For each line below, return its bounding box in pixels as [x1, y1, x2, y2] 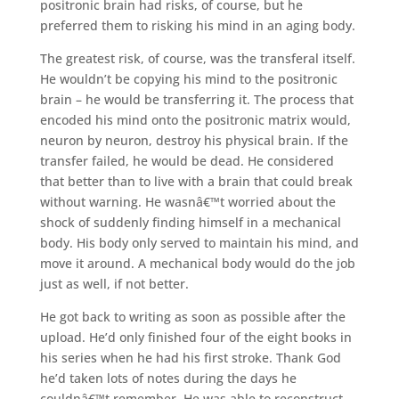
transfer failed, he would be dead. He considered [39, 151, 334, 169]
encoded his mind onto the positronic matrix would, [39, 110, 351, 128]
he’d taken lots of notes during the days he [39, 369, 297, 387]
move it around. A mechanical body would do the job [39, 254, 355, 272]
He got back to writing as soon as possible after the [39, 307, 346, 325]
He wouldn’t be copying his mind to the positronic [39, 69, 338, 87]
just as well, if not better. [39, 274, 189, 292]
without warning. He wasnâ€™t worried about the [39, 192, 336, 210]
